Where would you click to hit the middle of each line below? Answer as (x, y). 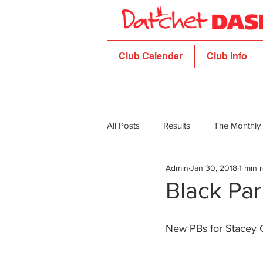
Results (177, 126)
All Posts (123, 126)
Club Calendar (151, 56)
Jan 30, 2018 (214, 168)
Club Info (227, 56)
